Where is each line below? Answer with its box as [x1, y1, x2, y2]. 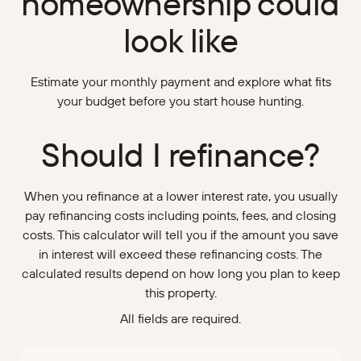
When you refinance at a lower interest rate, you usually [23, 188, 338, 205]
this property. [144, 284, 217, 301]
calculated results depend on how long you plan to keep [21, 265, 340, 282]
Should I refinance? [41, 133, 320, 176]
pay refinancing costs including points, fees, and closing [25, 207, 336, 224]
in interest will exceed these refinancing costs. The [39, 246, 322, 263]
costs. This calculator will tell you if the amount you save [23, 226, 338, 243]
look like [122, 19, 239, 62]
